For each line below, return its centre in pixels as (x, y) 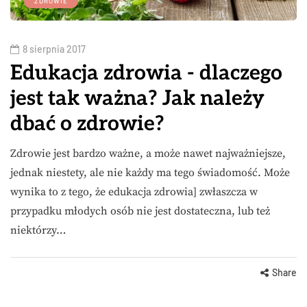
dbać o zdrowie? (87, 124)
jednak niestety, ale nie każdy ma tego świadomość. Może (150, 172)
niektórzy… (38, 230)
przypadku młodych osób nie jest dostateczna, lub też (140, 211)
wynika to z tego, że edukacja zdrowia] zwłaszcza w (134, 192)
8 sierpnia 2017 (54, 49)
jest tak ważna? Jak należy (137, 98)
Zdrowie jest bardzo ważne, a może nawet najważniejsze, (148, 153)
